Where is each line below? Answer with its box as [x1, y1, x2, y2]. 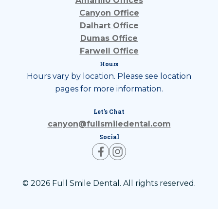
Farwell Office [79, 46, 139, 56]
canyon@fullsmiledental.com [47, 119, 171, 129]
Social [99, 133, 119, 141]
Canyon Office [79, 8, 139, 18]
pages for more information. [55, 84, 163, 94]
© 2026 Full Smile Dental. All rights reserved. [22, 179, 196, 188]
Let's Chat [93, 108, 125, 116]
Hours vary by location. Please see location [27, 72, 191, 81]
